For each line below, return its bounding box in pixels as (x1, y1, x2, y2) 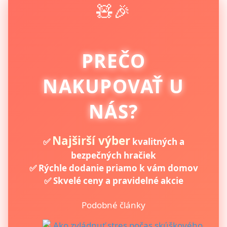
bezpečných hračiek (71, 149, 156, 161)
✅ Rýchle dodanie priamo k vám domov (29, 162, 198, 174)
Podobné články (82, 199, 145, 211)
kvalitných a (130, 135, 184, 147)
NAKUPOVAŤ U (43, 73, 184, 99)
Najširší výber (52, 132, 130, 148)
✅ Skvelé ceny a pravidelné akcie (44, 174, 183, 186)
